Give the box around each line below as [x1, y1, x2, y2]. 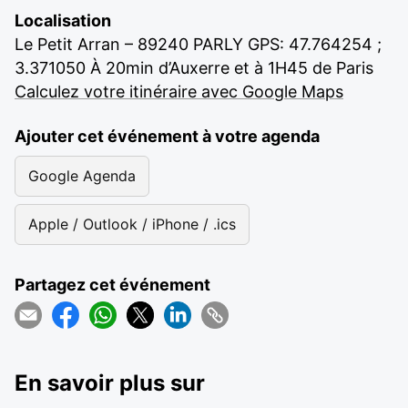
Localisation [15, 11, 111, 30]
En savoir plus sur [15, 369, 205, 396]
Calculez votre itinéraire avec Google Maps [15, 82, 343, 101]
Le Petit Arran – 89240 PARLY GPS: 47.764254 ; [15, 35, 382, 54]
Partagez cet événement [15, 275, 210, 294]
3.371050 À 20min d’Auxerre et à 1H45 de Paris [15, 58, 373, 77]
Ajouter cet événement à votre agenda [15, 127, 320, 146]
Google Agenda [28, 167, 136, 185]
